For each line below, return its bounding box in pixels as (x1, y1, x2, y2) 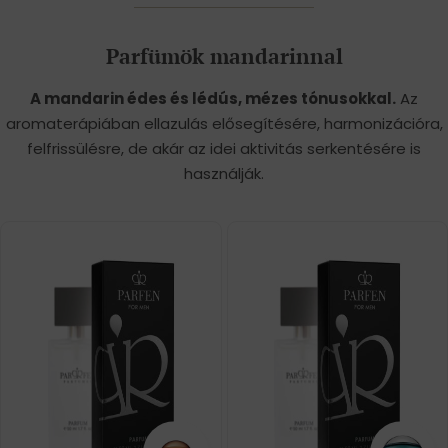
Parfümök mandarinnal (105, 41, 343, 70)
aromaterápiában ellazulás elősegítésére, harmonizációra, (5, 112, 443, 134)
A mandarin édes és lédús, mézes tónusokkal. (30, 87, 396, 109)
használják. (184, 162, 264, 184)
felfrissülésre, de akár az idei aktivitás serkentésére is (27, 137, 421, 159)
